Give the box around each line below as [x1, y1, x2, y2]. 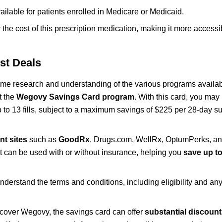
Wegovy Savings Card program [16, 92, 134, 101]
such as [27, 135, 58, 144]
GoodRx [58, 135, 90, 144]
